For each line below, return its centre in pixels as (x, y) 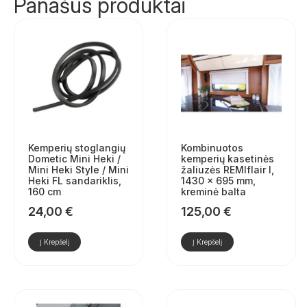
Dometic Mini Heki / (74, 159)
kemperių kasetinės (227, 159)
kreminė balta (213, 192)
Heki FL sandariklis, (75, 181)
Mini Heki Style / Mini (78, 170)
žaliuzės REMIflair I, (227, 170)
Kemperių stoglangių (77, 148)
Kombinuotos (212, 148)
